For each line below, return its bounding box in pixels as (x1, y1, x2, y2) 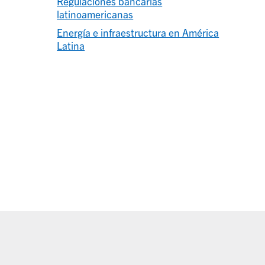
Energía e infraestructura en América (57, 25, 219, 38)
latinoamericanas (57, 7, 134, 20)
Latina (57, 38, 85, 51)
